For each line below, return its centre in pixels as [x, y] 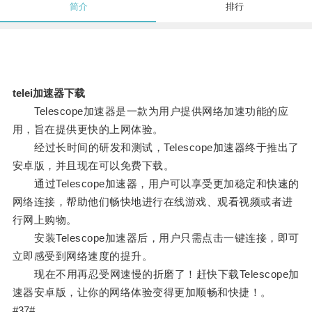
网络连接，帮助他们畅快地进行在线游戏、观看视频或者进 [153, 202]
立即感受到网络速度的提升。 [83, 256]
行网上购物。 [45, 220]
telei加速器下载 [48, 93]
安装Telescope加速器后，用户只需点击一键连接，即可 [156, 238]
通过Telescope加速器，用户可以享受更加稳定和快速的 [156, 184]
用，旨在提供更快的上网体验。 [88, 130]
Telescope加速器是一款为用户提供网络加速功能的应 [150, 111]
